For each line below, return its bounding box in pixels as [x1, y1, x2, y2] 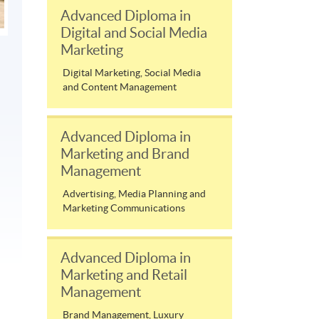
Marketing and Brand [61, 145, 189, 162]
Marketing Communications [63, 202, 185, 214]
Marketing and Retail [61, 266, 187, 283]
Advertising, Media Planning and [63, 187, 206, 199]
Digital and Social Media [61, 24, 207, 41]
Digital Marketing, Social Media [63, 66, 201, 78]
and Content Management [63, 80, 177, 93]
